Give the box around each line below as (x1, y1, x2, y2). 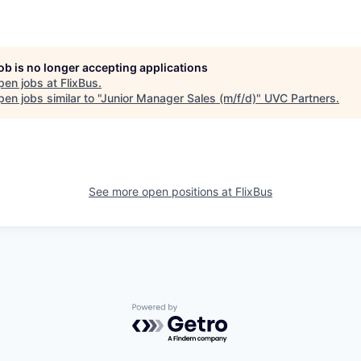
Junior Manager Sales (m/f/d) (101, 91, 256, 105)
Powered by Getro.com (131, 303, 273, 320)
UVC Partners (264, 91, 336, 105)
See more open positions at (89, 185, 235, 198)
